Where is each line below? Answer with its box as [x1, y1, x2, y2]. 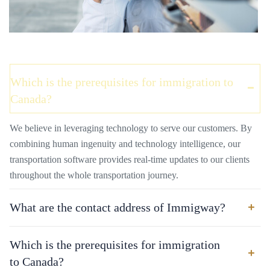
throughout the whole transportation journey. [10, 170, 178, 181]
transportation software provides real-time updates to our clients [10, 154, 250, 165]
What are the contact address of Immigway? [10, 201, 225, 215]
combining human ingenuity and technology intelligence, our [10, 139, 240, 149]
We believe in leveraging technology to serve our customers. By [10, 123, 252, 134]
